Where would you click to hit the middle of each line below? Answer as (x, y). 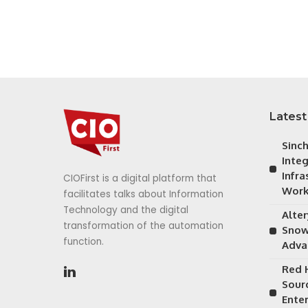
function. (84, 242)
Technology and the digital (126, 210)
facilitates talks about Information (143, 195)
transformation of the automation (143, 226)
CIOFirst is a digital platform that (140, 179)
